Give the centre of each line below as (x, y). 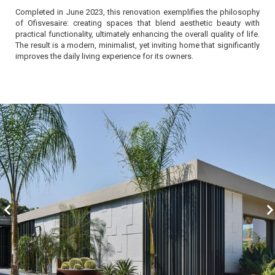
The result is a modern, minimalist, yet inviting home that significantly (137, 45)
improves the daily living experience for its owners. (104, 56)
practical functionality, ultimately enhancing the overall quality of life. (137, 34)
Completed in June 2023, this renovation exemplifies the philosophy (137, 12)
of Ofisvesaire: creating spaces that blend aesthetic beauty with (137, 23)
